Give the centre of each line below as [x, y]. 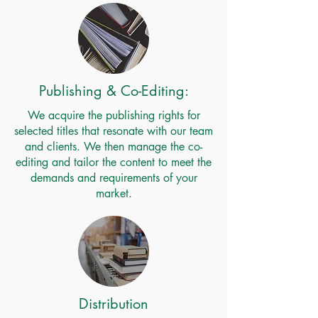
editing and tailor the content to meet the [114, 162]
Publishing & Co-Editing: [114, 91]
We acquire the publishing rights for [114, 115]
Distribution [114, 304]
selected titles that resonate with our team [114, 131]
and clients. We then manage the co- [114, 147]
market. [114, 193]
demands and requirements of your [114, 178]
